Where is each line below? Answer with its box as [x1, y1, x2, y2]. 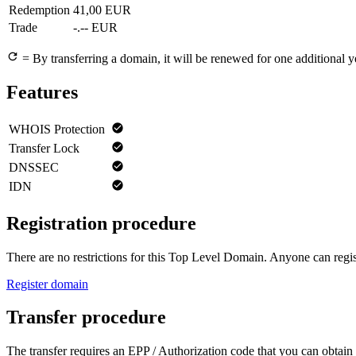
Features [6, 81, 78, 103]
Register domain [6, 277, 88, 291]
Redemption [9, 2, 70, 17]
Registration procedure [6, 212, 196, 234]
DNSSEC [9, 160, 59, 174]
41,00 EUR [73, 2, 131, 17]
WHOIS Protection [9, 122, 105, 136]
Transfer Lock [9, 141, 79, 155]
